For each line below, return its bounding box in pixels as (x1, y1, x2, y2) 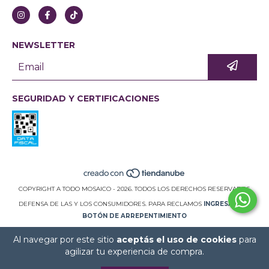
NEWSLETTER (12, 39, 75, 50)
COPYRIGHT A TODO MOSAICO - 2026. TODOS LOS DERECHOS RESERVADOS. (18, 185, 251, 193)
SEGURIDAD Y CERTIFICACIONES (12, 92, 160, 104)
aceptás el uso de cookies (116, 234, 237, 245)
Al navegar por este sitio (13, 234, 116, 245)
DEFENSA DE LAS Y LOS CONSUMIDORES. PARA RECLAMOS (18, 200, 202, 208)
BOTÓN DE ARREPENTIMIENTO (82, 212, 187, 220)
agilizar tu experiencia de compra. (65, 246, 204, 257)
